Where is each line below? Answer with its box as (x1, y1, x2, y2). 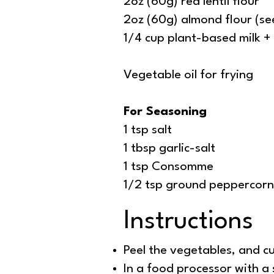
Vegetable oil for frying (124, 69, 253, 82)
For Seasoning (124, 106, 207, 119)
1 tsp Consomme (124, 161, 213, 174)
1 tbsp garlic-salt (124, 143, 215, 155)
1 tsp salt (124, 124, 172, 137)
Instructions (124, 209, 253, 235)
